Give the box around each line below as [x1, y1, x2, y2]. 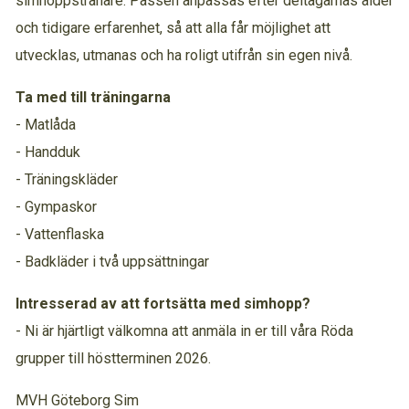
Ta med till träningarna [16, 89, 171, 106]
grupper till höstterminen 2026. [16, 350, 211, 367]
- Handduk [16, 143, 80, 161]
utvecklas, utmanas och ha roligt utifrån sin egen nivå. [16, 47, 352, 64]
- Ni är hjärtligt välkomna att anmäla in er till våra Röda [16, 322, 353, 340]
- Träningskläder [16, 171, 118, 188]
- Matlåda [16, 116, 76, 133]
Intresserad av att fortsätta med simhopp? [16, 295, 310, 312]
